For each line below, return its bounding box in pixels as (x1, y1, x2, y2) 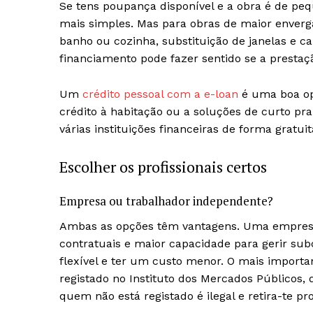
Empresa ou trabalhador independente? (59, 193, 273, 210)
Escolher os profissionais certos (59, 156, 267, 177)
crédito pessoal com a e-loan (82, 87, 238, 101)
